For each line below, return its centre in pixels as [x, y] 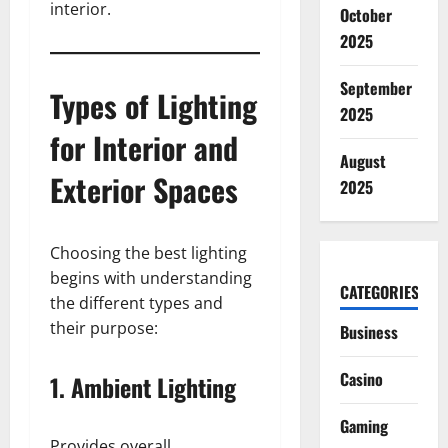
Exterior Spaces [144, 189]
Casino [361, 379]
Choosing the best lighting [148, 253]
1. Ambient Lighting [143, 387]
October [365, 15]
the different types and [136, 303]
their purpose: [104, 328]
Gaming [363, 426]
